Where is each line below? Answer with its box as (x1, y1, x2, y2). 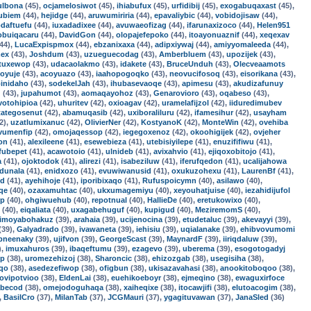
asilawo (217, 176, 244, 185)
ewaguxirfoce (235, 274, 285, 282)
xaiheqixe (124, 283, 158, 292)
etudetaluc (183, 215, 221, 224)
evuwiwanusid (99, 167, 151, 175)
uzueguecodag (84, 50, 139, 58)
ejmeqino (181, 274, 215, 282)
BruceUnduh (167, 60, 213, 68)
